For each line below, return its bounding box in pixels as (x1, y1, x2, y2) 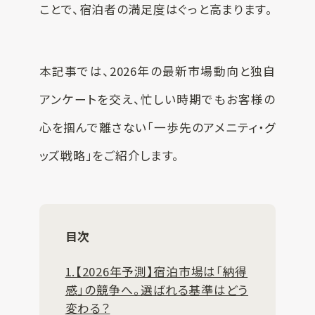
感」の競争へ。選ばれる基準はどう (65, 281, 249, 298)
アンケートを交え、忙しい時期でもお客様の (39, 91, 276, 108)
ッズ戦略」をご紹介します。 (39, 147, 180, 165)
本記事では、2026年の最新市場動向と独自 (39, 63, 276, 80)
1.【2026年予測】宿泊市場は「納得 (65, 262, 248, 280)
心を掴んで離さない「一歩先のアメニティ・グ (39, 119, 276, 136)
